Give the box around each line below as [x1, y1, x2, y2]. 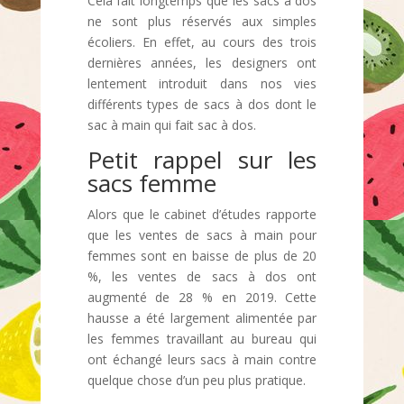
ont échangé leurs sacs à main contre [87, 351, 317, 368]
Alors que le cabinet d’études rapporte [87, 206, 317, 223]
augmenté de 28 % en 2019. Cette [87, 289, 317, 306]
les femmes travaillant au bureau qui [87, 330, 317, 347]
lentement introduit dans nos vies [87, 75, 317, 92]
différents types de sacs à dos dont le [87, 96, 317, 113]
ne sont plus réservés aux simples [87, 13, 317, 30]
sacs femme [87, 167, 216, 199]
